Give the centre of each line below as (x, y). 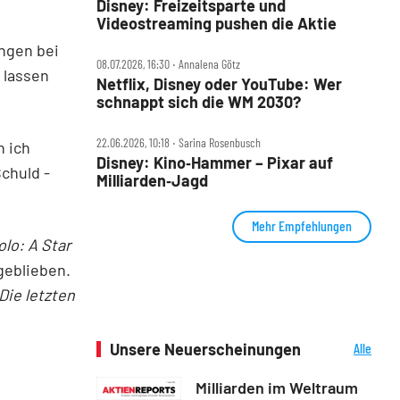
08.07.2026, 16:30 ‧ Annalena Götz (168, 63)
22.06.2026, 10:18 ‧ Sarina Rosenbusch (179, 142)
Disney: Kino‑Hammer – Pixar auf (215, 162)
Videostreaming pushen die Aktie (217, 23)
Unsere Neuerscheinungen (205, 349)
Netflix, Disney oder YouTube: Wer (219, 83)
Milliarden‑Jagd (152, 180)
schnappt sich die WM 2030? (199, 101)
